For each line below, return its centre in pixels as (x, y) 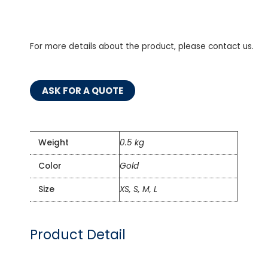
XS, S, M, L (138, 190)
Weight (53, 143)
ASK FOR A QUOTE (83, 91)
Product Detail (78, 235)
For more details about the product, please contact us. (142, 47)
